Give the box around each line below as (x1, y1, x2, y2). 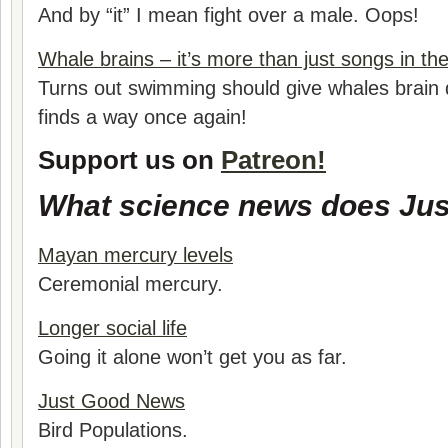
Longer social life (38, 317, 187, 339)
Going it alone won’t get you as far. (38, 346, 347, 368)
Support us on (38, 145, 221, 175)
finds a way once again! (38, 106, 247, 128)
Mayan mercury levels (38, 244, 233, 266)
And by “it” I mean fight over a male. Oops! (38, 4, 419, 26)
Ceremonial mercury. (38, 273, 223, 295)
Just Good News (38, 390, 185, 412)
